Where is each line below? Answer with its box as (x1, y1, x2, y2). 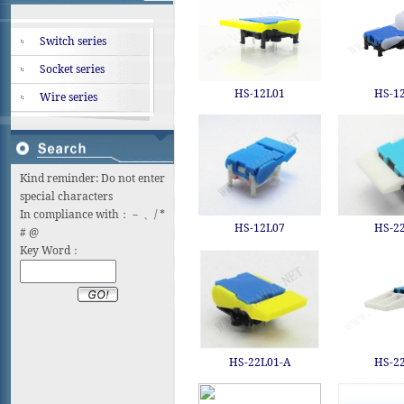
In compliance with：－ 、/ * (20, 207, 165, 222)
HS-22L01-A (229, 354, 290, 370)
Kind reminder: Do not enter (20, 170, 165, 186)
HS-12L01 (234, 86, 285, 101)
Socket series (40, 61, 105, 77)
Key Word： (20, 243, 81, 258)
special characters (20, 188, 113, 204)
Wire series (40, 89, 97, 105)
